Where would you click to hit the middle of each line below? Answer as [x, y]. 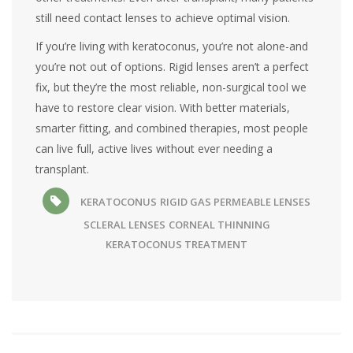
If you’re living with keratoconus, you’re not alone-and [172, 46]
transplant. [62, 169]
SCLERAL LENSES [124, 224]
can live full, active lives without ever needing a [154, 148]
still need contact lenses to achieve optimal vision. [163, 17]
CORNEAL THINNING [219, 224]
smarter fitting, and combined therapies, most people [172, 128]
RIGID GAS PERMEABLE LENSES [235, 201]
